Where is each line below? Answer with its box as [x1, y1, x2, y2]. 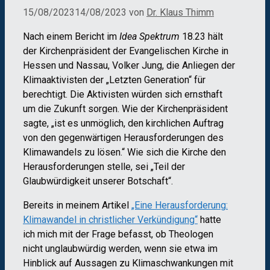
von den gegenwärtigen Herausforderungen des [23, 131, 224, 143]
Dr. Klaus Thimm [146, 6, 214, 18]
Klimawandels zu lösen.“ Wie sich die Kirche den [23, 146, 226, 158]
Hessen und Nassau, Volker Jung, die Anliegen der [23, 59, 235, 71]
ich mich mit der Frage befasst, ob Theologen [23, 228, 213, 240]
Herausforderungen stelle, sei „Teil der [23, 160, 185, 172]
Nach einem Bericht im [23, 30, 119, 42]
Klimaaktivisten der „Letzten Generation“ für [23, 74, 206, 86]
